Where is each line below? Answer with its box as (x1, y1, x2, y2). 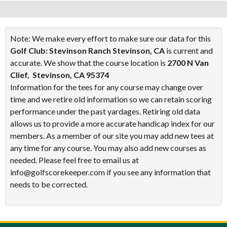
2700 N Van (167, 58, 209, 67)
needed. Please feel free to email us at (10, 155, 139, 165)
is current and (165, 46, 213, 55)
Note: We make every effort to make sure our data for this (10, 33, 211, 43)
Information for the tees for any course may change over (10, 82, 203, 92)
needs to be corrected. (10, 179, 88, 189)
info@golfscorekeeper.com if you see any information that (10, 167, 211, 177)
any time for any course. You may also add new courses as (10, 143, 206, 153)
